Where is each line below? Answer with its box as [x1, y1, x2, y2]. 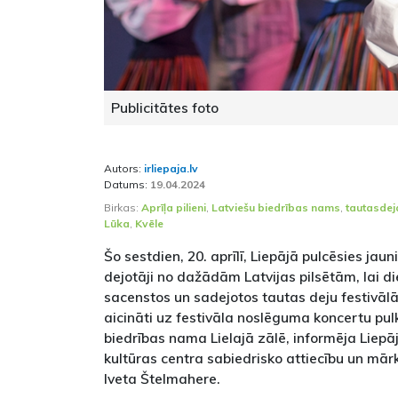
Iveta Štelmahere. [104, 370, 220, 387]
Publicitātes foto [111, 99, 219, 116]
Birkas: [104, 201, 141, 214]
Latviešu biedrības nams [211, 201, 340, 214]
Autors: [104, 162, 144, 175]
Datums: [104, 178, 150, 191]
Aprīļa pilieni [141, 201, 206, 214]
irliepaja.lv [144, 162, 198, 175]
